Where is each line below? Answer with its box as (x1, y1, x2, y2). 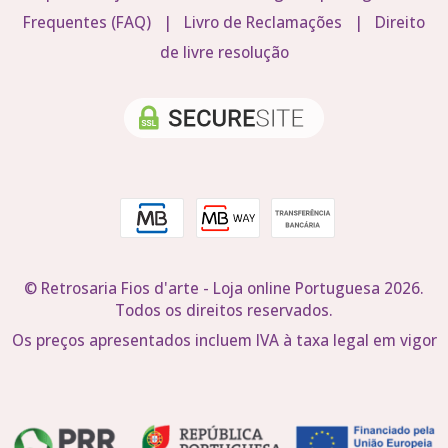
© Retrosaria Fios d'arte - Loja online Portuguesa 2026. (24, 278, 424, 299)
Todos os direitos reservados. (115, 300, 333, 321)
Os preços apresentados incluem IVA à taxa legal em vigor (11, 329, 437, 351)
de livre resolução (159, 42, 289, 63)
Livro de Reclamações (184, 12, 342, 33)
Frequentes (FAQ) (23, 12, 151, 33)
